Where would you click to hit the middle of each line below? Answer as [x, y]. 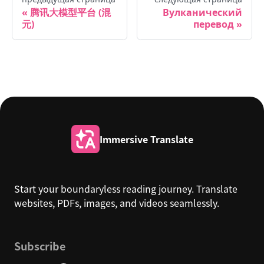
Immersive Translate [146, 139]
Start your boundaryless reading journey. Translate [126, 189]
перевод [214, 24]
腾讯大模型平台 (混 [70, 13]
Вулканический [202, 13]
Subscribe [40, 246]
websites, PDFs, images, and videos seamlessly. [117, 203]
